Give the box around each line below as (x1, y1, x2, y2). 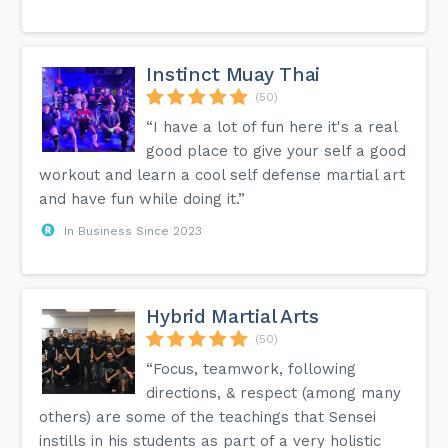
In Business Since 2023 (64, 223, 203, 238)
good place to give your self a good (146, 141, 407, 160)
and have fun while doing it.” (39, 189, 246, 208)
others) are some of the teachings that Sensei (39, 407, 377, 426)
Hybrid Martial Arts (146, 304, 319, 328)
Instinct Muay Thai (146, 62, 321, 86)
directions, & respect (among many (146, 383, 402, 402)
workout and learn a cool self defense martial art (39, 165, 406, 184)
